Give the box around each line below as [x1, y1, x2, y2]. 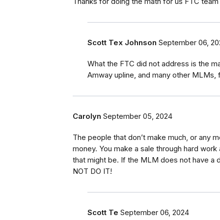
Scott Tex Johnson [87, 38, 157, 48]
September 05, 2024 [103, 112, 172, 121]
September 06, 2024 [120, 208, 189, 218]
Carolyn [73, 112, 101, 121]
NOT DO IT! [73, 167, 112, 176]
